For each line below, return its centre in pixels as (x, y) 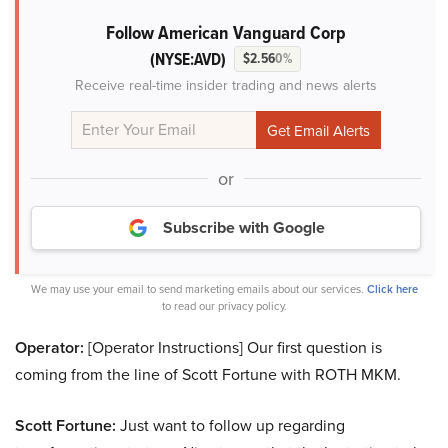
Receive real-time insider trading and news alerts (226, 86)
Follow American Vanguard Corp (226, 33)
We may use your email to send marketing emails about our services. (198, 289)
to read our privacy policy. (224, 306)
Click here (392, 289)
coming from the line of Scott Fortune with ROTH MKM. (208, 375)
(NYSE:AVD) (187, 60)
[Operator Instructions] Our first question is (233, 348)
